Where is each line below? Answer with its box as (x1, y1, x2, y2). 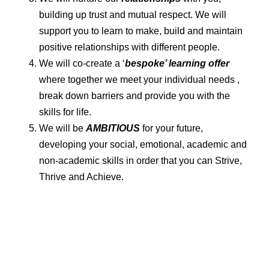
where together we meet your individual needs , (39, 74, 240, 85)
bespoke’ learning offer (125, 58, 229, 69)
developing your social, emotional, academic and (39, 139, 247, 150)
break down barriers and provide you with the (39, 91, 230, 101)
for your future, (142, 123, 203, 134)
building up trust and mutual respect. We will (39, 10, 226, 20)
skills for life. (39, 107, 91, 118)
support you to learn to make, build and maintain (39, 26, 243, 37)
